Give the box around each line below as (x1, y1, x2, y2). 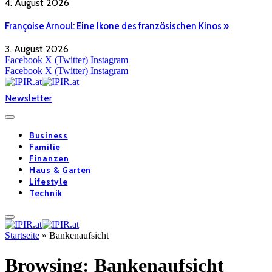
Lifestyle (29, 176, 68, 188)
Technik (29, 188, 63, 199)
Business (29, 130, 68, 141)
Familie (29, 141, 61, 153)
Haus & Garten (29, 165, 92, 176)
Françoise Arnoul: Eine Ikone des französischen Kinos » (5, 20, 229, 32)
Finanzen (29, 153, 69, 165)
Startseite (5, 230, 39, 241)
